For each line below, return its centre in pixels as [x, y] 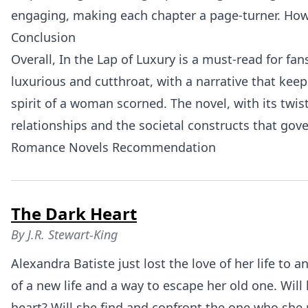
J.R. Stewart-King [73, 235]
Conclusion [43, 37]
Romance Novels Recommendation [113, 147]
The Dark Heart [74, 214]
